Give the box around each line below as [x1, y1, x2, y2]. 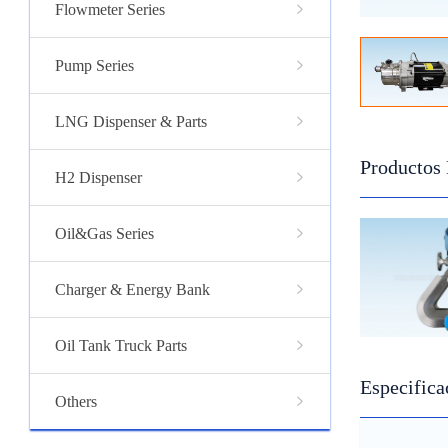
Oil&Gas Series [55, 224, 154, 242]
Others [55, 392, 97, 410]
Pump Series [55, 56, 134, 74]
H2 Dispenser [55, 168, 142, 186]
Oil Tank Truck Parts [55, 336, 187, 354]
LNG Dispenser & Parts [55, 112, 207, 130]
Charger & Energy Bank [55, 280, 210, 298]
